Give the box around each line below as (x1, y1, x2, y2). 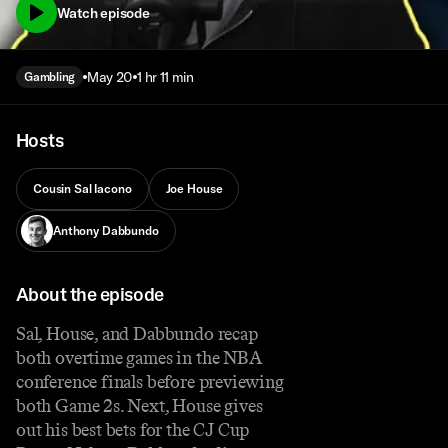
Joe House (165, 181, 223, 197)
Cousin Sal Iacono (33, 181, 132, 197)
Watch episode (57, 3, 150, 22)
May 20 (87, 68, 134, 87)
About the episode (16, 282, 164, 306)
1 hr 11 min (137, 68, 194, 87)
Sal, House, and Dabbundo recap (16, 322, 258, 345)
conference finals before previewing (16, 370, 284, 393)
